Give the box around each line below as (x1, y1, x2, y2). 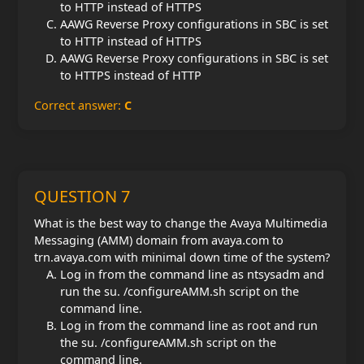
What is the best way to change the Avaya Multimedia (34, 214, 327, 231)
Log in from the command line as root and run (60, 317, 318, 333)
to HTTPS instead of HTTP (60, 67, 201, 83)
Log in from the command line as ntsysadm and (60, 266, 324, 282)
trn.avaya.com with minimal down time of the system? (34, 249, 330, 265)
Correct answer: (34, 97, 124, 113)
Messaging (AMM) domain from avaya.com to (34, 232, 284, 248)
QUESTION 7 (34, 184, 130, 207)
